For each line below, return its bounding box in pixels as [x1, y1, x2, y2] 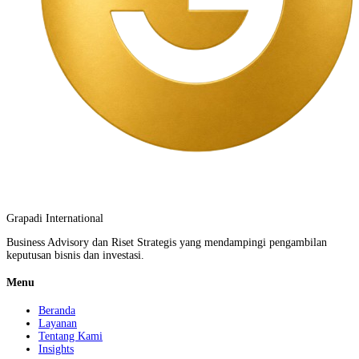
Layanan [38, 317, 77, 329]
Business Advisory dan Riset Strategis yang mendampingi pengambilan [6, 236, 327, 248]
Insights [38, 343, 74, 355]
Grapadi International [6, 212, 103, 224]
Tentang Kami [38, 330, 103, 342]
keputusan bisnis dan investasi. [6, 248, 144, 261]
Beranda [38, 305, 75, 317]
